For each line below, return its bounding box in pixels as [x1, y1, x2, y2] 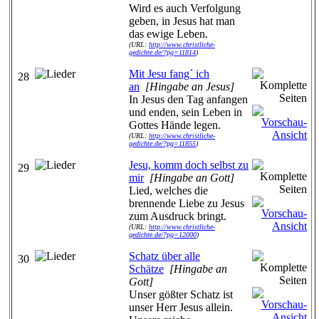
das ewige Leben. [129, 28, 208, 40]
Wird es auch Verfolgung [129, 2, 241, 14]
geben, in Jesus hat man [129, 15, 235, 27]
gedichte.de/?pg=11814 [129, 48, 196, 56]
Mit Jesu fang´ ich [129, 68, 209, 80]
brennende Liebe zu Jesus [129, 197, 244, 209]
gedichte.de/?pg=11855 [129, 140, 196, 147]
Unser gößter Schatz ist [129, 288, 233, 300]
